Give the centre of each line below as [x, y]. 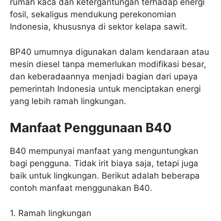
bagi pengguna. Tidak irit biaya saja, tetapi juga [104, 164]
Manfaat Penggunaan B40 [91, 128]
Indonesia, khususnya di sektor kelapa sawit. [100, 27]
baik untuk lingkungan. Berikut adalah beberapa [105, 176]
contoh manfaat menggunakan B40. [81, 188]
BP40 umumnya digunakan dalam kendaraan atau [110, 52]
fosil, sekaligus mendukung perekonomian [93, 15]
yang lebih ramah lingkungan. [68, 101]
